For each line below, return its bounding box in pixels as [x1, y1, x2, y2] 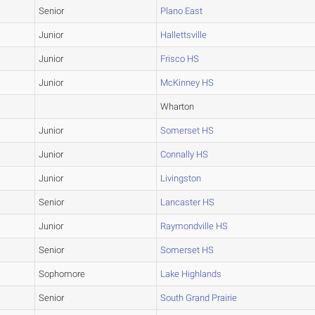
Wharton [160, 101, 195, 112]
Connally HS [160, 149, 209, 160]
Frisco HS [160, 53, 200, 65]
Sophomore [39, 269, 86, 280]
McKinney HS [160, 77, 214, 89]
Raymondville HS [160, 221, 229, 232]
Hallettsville [160, 30, 207, 41]
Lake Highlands [160, 269, 222, 280]
